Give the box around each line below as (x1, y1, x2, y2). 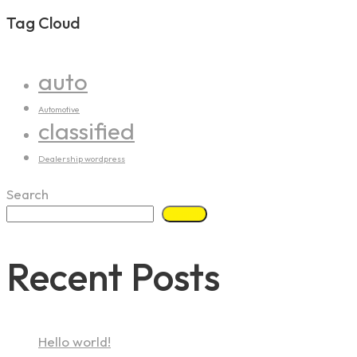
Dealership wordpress (38, 153, 125, 165)
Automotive (38, 104, 80, 116)
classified (38, 116, 135, 147)
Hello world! (38, 333, 111, 351)
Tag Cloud (6, 12, 80, 33)
